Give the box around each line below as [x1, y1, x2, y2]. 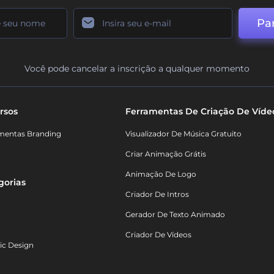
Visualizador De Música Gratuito [125, 129, 242, 139]
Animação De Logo [125, 169, 197, 179]
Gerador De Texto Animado [125, 210, 226, 220]
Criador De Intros [125, 190, 190, 199]
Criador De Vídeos [125, 230, 192, 240]
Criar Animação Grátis [125, 149, 207, 159]
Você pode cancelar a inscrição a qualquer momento [24, 63, 250, 75]
